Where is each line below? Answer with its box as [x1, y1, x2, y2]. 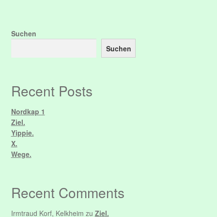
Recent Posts [11, 81, 93, 101]
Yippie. [11, 128, 34, 138]
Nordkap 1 [11, 107, 45, 117]
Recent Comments [11, 183, 124, 202]
